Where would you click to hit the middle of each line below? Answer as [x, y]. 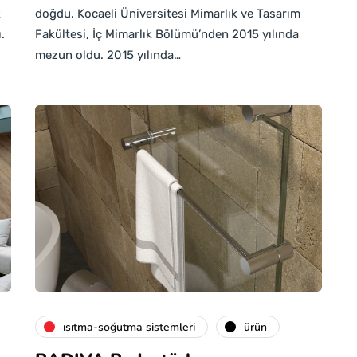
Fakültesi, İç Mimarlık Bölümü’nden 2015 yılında [167, 34]
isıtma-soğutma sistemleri [129, 327]
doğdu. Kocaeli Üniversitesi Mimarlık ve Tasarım [168, 14]
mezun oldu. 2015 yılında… [108, 55]
